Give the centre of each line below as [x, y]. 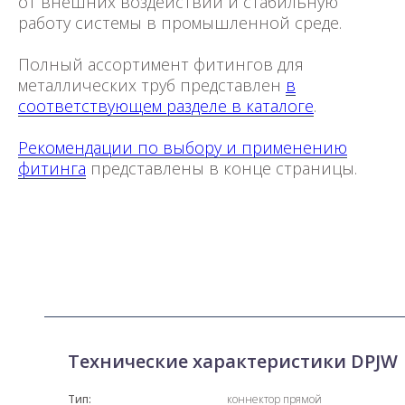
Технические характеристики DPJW [233, 362]
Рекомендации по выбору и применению [183, 148]
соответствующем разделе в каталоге [166, 106]
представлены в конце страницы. [221, 169]
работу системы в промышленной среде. [180, 23]
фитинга [52, 169]
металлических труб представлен [152, 85]
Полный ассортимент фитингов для [161, 65]
